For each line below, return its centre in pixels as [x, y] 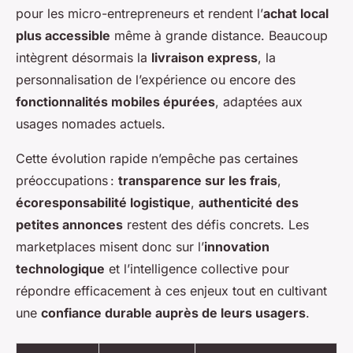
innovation [237, 247]
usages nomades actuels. [91, 124]
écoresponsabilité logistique [103, 203]
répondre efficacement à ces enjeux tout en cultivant [171, 291]
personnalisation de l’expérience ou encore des [156, 80]
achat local [296, 14]
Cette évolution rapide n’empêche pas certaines [157, 159]
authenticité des [249, 203]
